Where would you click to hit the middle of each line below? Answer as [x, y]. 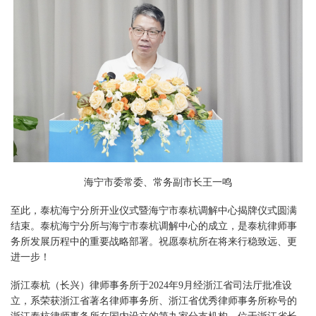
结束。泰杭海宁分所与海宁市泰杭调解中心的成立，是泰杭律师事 [154, 226]
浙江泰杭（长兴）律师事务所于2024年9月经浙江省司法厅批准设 [151, 285]
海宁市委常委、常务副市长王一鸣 [158, 182]
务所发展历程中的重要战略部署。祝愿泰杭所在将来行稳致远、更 [154, 241]
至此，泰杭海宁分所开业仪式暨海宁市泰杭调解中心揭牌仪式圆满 [154, 210]
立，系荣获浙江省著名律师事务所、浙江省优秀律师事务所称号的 [154, 300]
